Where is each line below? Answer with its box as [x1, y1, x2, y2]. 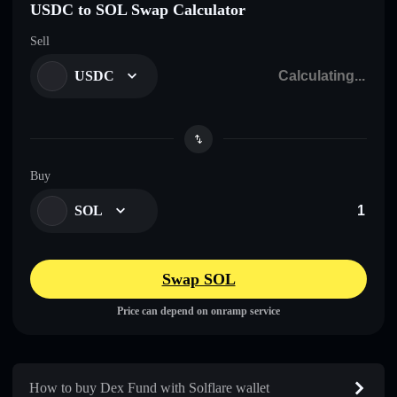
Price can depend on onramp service [117, 304, 280, 317]
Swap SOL [161, 269, 236, 288]
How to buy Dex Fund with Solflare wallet [29, 379, 269, 395]
